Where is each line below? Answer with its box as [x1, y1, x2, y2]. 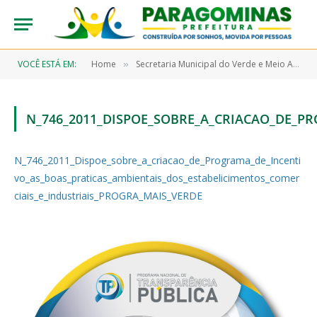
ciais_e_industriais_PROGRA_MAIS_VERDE [14, 189, 202, 202]
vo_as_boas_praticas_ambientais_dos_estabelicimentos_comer [14, 171, 299, 185]
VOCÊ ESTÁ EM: [18, 58, 76, 70]
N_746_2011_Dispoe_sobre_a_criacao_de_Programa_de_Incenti [14, 154, 301, 167]
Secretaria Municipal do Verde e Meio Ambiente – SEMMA [136, 58, 293, 70]
